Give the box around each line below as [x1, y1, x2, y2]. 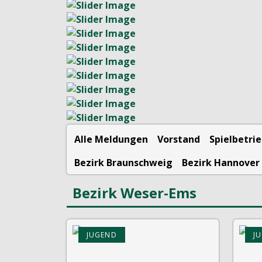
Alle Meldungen [74, 132, 148, 146]
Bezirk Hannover [182, 156, 260, 169]
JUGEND [87, 229, 117, 240]
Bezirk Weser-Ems [73, 182, 196, 202]
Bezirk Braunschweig [74, 156, 173, 169]
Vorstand [157, 132, 200, 146]
